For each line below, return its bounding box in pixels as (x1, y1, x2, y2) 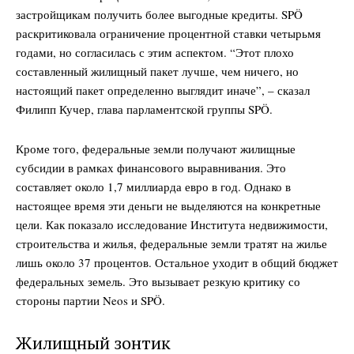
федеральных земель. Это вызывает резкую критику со (16, 273, 300, 289)
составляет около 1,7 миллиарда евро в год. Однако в (16, 178, 291, 194)
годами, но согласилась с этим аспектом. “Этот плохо (16, 43, 294, 60)
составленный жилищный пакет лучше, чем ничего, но (16, 62, 299, 79)
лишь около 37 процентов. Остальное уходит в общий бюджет (16, 254, 338, 270)
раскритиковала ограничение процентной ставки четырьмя (16, 24, 321, 41)
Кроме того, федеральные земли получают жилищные (16, 140, 296, 156)
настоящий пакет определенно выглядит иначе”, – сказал (16, 81, 310, 98)
